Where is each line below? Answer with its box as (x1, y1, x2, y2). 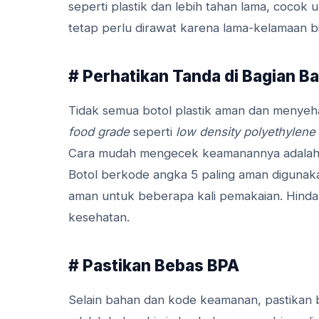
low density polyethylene (176, 124, 315, 139)
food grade (68, 124, 130, 139)
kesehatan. (68, 209, 130, 224)
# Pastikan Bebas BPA (68, 255, 239, 275)
